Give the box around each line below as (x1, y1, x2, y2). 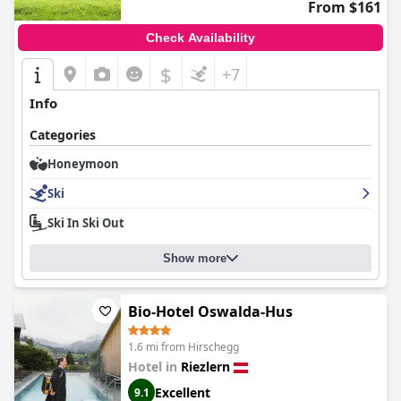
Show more (163, 252, 226, 265)
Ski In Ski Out (47, 215, 124, 231)
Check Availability (146, 30, 255, 45)
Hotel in (128, 358, 181, 375)
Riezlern (181, 358, 230, 375)
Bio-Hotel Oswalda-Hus (128, 302, 293, 321)
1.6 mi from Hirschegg (128, 339, 239, 354)
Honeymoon (47, 156, 119, 172)
